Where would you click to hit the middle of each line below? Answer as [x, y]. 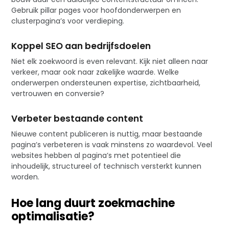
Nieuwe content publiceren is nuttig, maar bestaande [107, 134]
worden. [26, 177]
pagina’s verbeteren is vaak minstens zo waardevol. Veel [112, 144]
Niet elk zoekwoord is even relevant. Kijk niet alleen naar [110, 61]
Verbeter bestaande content [77, 118]
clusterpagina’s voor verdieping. [68, 21]
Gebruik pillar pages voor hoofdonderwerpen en [96, 10]
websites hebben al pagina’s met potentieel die [96, 155]
